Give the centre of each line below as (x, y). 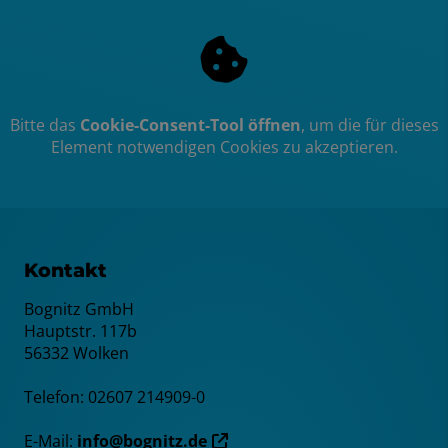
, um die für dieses (369, 124)
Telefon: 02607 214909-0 (114, 396)
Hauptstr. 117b (80, 330)
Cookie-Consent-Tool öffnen (190, 124)
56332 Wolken (76, 352)
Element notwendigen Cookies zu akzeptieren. (224, 146)
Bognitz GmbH (79, 308)
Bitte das (42, 124)
